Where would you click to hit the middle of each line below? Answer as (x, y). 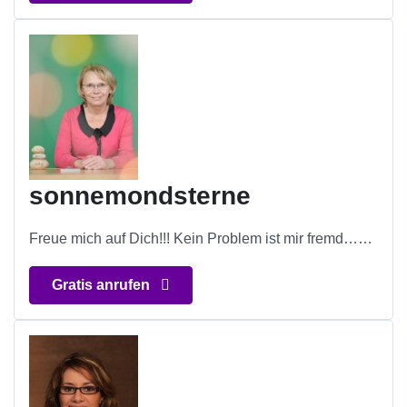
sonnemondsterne (140, 196)
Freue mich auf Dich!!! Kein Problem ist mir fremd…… (201, 239)
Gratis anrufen (103, 285)
